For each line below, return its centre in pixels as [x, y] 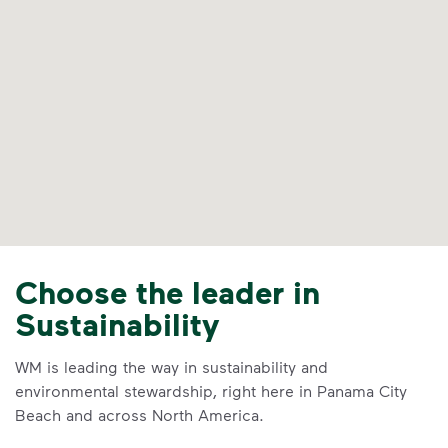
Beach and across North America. [139, 414]
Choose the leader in [167, 291]
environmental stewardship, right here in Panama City [211, 390]
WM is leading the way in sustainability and [171, 366]
